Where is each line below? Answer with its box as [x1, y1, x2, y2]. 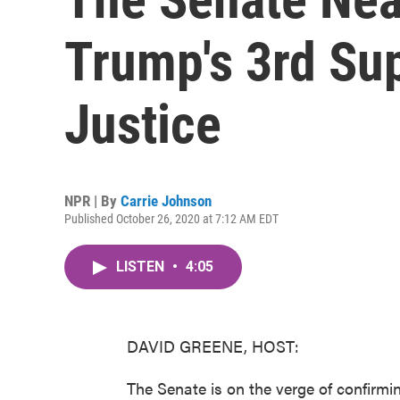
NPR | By [64, 192, 121, 210]
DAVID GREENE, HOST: [127, 335, 299, 357]
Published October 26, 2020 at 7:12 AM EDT [64, 212, 279, 226]
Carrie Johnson [121, 192, 212, 210]
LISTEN [116, 258, 168, 275]
